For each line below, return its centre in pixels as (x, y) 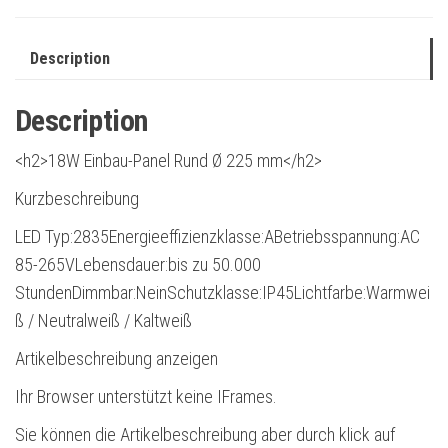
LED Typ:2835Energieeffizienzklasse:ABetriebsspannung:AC (217, 236)
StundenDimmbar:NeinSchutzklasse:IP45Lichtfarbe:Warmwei (222, 292)
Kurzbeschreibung (77, 198)
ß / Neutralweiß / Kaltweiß (103, 320)
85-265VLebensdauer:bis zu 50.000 (138, 264)
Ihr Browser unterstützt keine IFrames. (146, 396)
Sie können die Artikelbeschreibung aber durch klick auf (205, 434)
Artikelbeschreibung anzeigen (116, 358)
